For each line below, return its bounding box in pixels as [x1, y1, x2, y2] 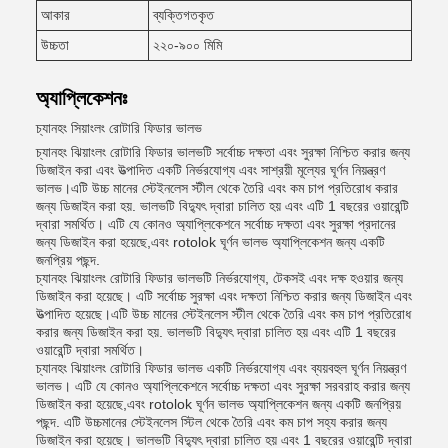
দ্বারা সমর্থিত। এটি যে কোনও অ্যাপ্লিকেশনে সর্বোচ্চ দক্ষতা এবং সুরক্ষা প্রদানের [36, 216, 396, 232]
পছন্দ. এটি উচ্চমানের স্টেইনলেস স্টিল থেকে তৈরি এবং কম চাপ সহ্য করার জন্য [36, 414, 387, 430]
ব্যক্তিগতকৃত [153, 7, 214, 23]
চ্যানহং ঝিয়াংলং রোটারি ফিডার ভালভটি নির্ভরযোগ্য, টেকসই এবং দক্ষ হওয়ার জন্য [36, 270, 403, 286]
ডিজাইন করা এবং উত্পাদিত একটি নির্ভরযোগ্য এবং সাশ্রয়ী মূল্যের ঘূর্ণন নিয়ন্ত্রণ [36, 162, 385, 178]
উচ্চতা [41, 37, 69, 53]
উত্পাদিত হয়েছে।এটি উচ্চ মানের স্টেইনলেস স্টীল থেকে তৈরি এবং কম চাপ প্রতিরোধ [36, 306, 411, 322]
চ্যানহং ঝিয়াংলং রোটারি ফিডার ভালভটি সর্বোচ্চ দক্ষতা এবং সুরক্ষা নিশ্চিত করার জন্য [36, 144, 410, 160]
